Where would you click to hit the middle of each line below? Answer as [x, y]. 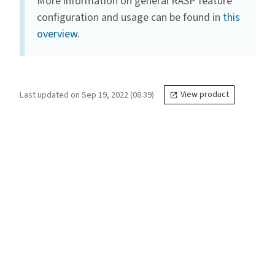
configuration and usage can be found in [130, 18]
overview [57, 34]
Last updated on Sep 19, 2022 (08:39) [87, 95]
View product [205, 95]
